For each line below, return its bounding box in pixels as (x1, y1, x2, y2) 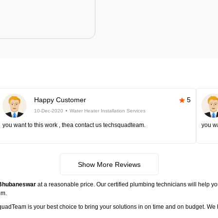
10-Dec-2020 (34, 108, 63, 113)
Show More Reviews (77, 161, 141, 168)
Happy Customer (34, 96, 86, 104)
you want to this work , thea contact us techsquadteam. (2, 122, 145, 128)
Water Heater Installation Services (69, 108, 145, 113)
